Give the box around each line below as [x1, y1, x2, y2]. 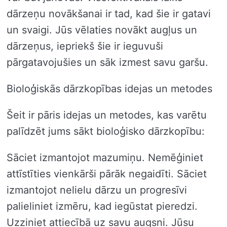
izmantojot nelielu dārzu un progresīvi [7, 183, 187, 196]
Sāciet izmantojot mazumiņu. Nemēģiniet [7, 151, 203, 164]
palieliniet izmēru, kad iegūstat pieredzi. [7, 200, 198, 212]
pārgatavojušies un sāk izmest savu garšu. [7, 56, 208, 68]
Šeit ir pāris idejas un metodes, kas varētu [7, 108, 207, 121]
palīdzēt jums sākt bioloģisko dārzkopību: [7, 125, 205, 137]
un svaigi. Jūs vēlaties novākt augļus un [7, 23, 197, 36]
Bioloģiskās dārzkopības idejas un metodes [7, 82, 212, 95]
